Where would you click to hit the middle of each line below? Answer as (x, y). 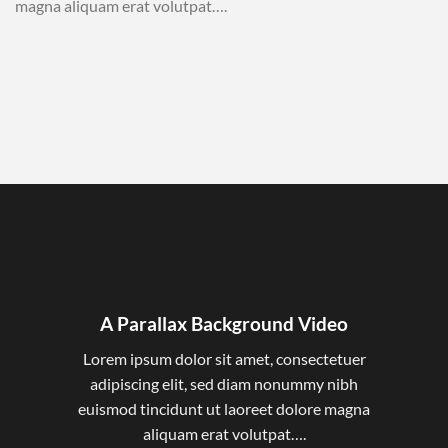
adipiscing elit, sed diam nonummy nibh (224, 384)
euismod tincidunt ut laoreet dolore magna (224, 409)
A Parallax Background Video (224, 324)
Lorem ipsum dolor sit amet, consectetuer (224, 359)
